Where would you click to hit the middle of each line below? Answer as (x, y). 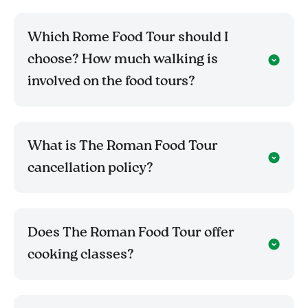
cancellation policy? (90, 169)
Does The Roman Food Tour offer (131, 233)
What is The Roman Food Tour (123, 147)
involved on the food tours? (111, 82)
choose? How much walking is (123, 60)
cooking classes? (81, 255)
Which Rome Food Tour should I (128, 38)
